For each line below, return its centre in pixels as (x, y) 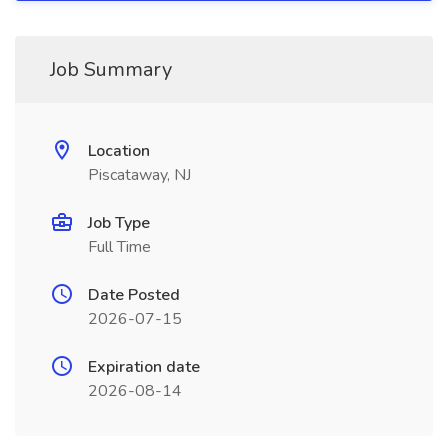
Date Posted (134, 295)
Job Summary (111, 69)
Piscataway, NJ (139, 175)
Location (119, 151)
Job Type (119, 223)
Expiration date (144, 367)
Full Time (119, 247)
